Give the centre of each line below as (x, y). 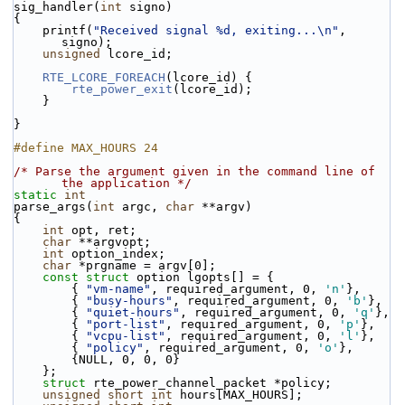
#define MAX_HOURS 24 (86, 148)
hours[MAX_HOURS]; (238, 395)
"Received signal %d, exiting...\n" (216, 30)
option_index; (115, 254)
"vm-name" (118, 289)
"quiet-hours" (133, 312)
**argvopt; (111, 242)
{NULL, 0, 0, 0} (126, 359)
